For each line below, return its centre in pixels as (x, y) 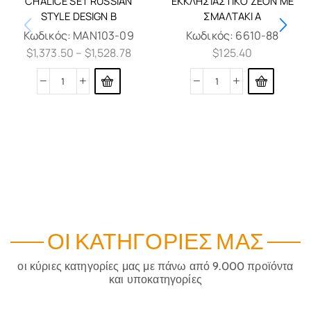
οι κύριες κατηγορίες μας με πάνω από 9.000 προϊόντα (155, 267)
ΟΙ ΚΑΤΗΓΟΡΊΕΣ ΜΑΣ (155, 243)
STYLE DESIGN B (78, 16)
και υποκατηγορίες (155, 280)
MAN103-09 (103, 36)
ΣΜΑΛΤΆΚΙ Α (232, 16)
